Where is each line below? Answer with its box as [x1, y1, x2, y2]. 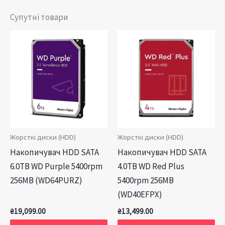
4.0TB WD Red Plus [118, 161, 184, 172]
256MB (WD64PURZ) [10, 175, 82, 186]
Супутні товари [10, 12, 68, 23]
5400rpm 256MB [118, 175, 174, 186]
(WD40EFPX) [118, 189, 162, 200]
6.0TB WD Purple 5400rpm [10, 161, 102, 172]
